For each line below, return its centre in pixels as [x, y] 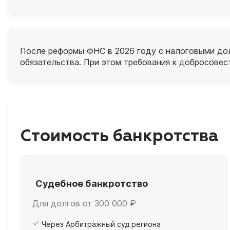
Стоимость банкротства [119, 136]
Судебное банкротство [92, 183]
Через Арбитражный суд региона [101, 224]
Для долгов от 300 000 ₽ [84, 204]
